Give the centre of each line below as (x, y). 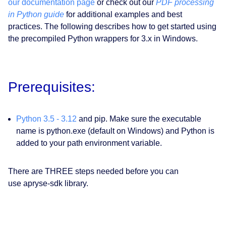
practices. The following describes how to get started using (112, 27)
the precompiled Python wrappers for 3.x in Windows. (103, 39)
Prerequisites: (52, 87)
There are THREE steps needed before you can (93, 172)
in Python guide (36, 15)
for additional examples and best (123, 15)
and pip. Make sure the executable (139, 119)
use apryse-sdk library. (48, 184)
